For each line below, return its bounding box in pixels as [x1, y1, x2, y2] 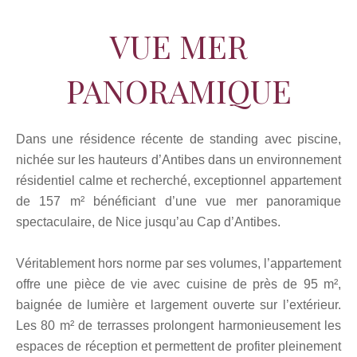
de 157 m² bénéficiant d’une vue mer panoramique [16, 194, 341, 208]
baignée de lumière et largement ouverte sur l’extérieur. [16, 298, 341, 312]
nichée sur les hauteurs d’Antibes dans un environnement [16, 153, 341, 167]
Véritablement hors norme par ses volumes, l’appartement [16, 257, 341, 270]
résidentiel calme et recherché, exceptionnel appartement [16, 174, 341, 187]
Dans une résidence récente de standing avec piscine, [16, 132, 341, 146]
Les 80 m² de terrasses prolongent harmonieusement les [16, 319, 341, 332]
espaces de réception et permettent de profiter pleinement [16, 339, 341, 353]
